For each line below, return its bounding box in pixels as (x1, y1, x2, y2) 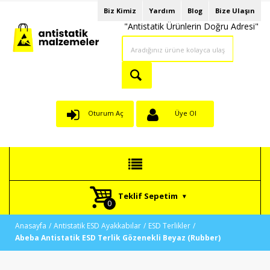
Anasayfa (15, 221, 46, 231)
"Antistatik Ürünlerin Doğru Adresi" (124, 20, 259, 32)
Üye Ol (175, 108, 196, 118)
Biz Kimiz (104, 6, 136, 15)
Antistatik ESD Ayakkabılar (54, 221, 141, 231)
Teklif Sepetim (118, 190, 178, 201)
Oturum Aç (87, 108, 124, 118)
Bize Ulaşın (215, 6, 255, 15)
